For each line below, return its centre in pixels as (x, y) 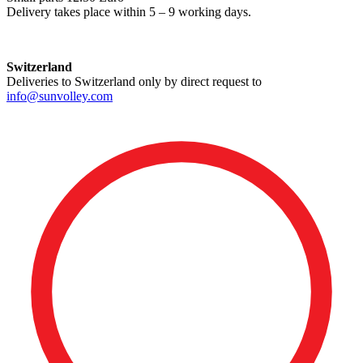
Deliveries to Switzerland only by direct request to (134, 82)
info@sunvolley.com (60, 96)
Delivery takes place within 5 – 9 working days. (129, 12)
